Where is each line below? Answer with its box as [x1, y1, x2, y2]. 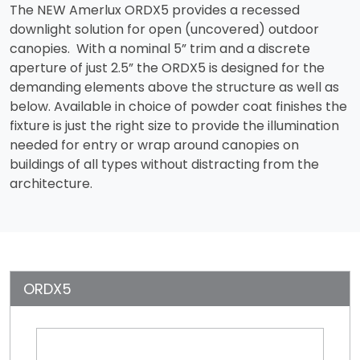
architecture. [10, 174, 92, 193]
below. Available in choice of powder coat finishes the [10, 96, 347, 116]
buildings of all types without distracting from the [10, 154, 319, 174]
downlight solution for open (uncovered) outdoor [10, 19, 319, 39]
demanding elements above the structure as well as [10, 77, 339, 96]
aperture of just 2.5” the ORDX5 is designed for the [10, 58, 325, 77]
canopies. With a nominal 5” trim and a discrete [10, 39, 310, 58]
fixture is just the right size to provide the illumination [10, 116, 339, 135]
